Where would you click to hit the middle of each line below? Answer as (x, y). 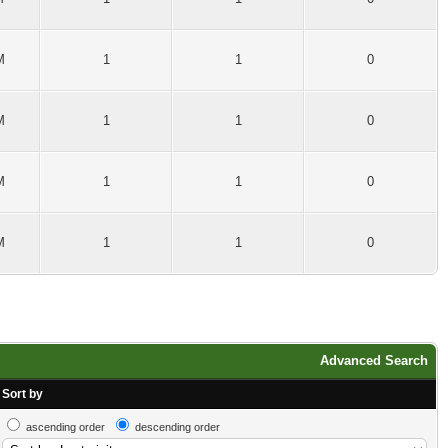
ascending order (65, 427)
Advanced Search (374, 360)
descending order (177, 427)
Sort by (22, 394)
